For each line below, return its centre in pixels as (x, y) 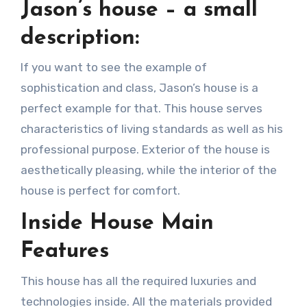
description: (79, 38)
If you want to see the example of (113, 67)
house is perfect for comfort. (100, 191)
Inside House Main (117, 224)
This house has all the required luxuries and (138, 281)
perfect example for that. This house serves (141, 109)
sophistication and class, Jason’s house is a (139, 88)
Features (64, 252)
